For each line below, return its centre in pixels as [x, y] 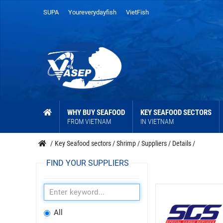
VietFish [137, 12]
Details [182, 144]
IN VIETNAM [157, 122]
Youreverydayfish [92, 12]
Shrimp [126, 144]
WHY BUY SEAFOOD [96, 113]
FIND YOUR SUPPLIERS [88, 163]
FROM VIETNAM [89, 122]
